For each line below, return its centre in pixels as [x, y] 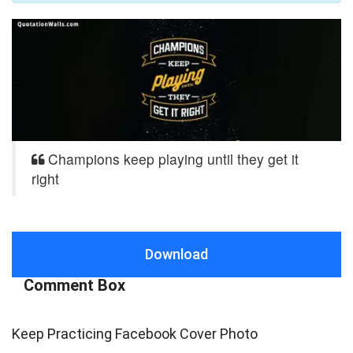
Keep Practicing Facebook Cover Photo [135, 333]
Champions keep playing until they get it [171, 158]
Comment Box [74, 285]
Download [176, 254]
